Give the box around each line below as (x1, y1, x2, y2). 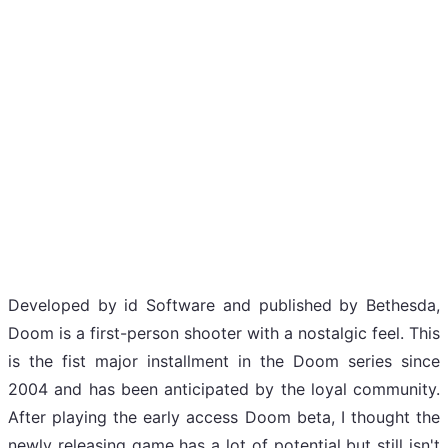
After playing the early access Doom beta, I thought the (8, 406, 440, 427)
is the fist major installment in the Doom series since (8, 350, 440, 371)
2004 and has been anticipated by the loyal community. (8, 378, 440, 399)
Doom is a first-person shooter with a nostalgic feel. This (8, 322, 440, 343)
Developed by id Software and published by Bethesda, (8, 294, 440, 315)
